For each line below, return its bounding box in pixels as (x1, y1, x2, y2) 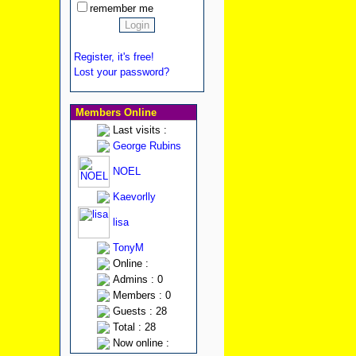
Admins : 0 (112, 273, 163, 285)
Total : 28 (112, 321, 156, 333)
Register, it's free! (73, 51, 154, 63)
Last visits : (112, 124, 167, 136)
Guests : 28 (112, 305, 167, 317)
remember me (89, 2, 153, 14)
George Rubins (112, 140, 181, 152)
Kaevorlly (112, 191, 156, 203)
